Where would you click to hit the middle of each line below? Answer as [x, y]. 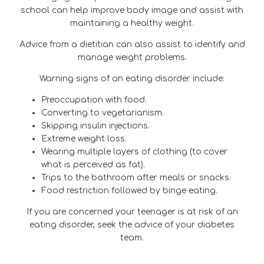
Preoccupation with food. [94, 100]
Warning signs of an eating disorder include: [132, 78]
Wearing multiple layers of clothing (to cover [134, 151]
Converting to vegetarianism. [103, 113]
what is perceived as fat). [93, 164]
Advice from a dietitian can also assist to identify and [132, 44]
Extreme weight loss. [84, 138]
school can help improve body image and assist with [132, 10]
